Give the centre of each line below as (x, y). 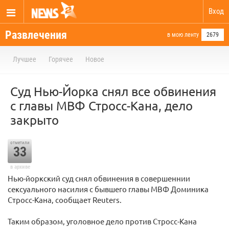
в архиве (20, 167)
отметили (20, 143)
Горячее (61, 59)
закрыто (35, 120)
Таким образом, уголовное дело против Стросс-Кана (102, 221)
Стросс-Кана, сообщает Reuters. (65, 200)
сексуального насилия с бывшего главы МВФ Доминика (108, 189)
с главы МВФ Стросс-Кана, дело (101, 106)
